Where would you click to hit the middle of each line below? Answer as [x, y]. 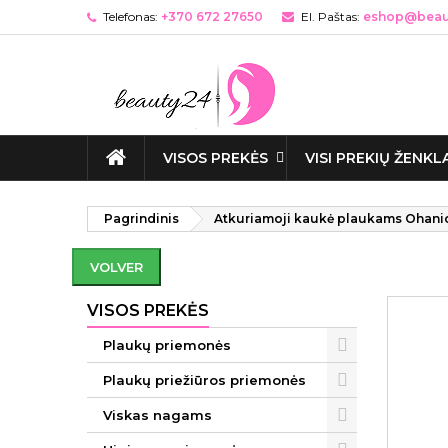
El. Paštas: [330, 16]
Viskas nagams [157, 415]
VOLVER [116, 267]
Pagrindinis [141, 218]
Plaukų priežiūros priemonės [204, 380]
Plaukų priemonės [167, 345]
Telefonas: [130, 16]
